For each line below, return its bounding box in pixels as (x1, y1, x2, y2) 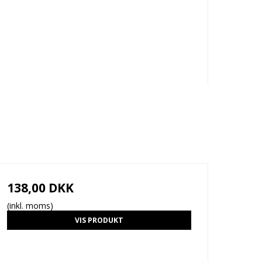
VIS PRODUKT (74, 215, 123, 225)
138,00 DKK (6, 180, 74, 196)
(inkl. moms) (6, 200, 53, 212)
